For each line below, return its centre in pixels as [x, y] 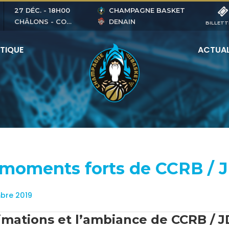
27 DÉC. [28, 11]
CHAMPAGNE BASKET [147, 11]
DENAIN [122, 21]
